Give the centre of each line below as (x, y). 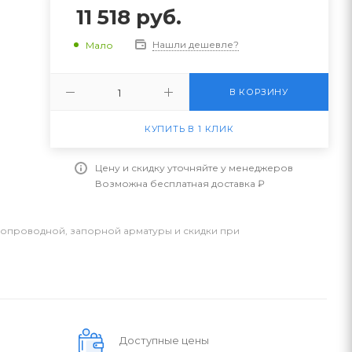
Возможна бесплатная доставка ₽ (180, 183)
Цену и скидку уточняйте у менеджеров (194, 168)
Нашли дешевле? (195, 44)
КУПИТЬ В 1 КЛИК (189, 129)
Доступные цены (164, 340)
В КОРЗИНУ (258, 92)
